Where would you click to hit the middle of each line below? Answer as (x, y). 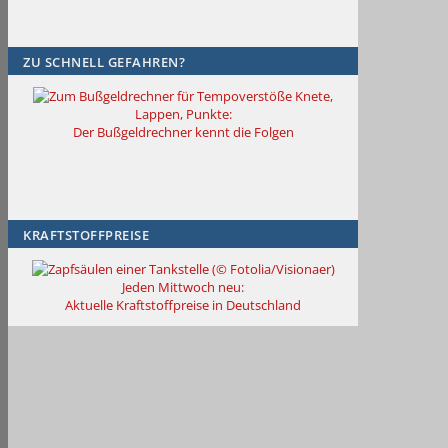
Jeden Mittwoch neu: (183, 287)
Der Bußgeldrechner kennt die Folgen (183, 132)
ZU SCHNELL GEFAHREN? (104, 62)
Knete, (314, 96)
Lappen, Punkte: (183, 114)
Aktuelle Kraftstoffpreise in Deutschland (183, 305)
